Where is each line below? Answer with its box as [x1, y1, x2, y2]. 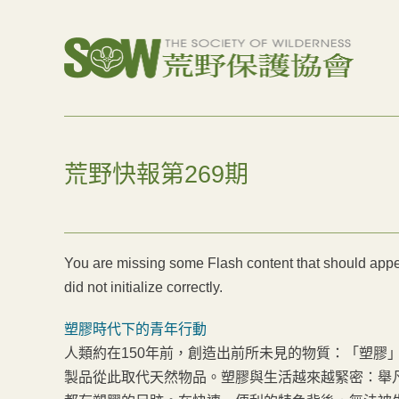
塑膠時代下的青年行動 [64, 322, 207, 337]
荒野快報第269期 [64, 160, 248, 188]
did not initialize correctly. [64, 280, 223, 295]
